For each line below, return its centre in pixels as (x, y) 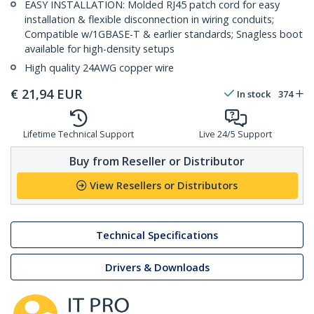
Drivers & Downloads (157, 267)
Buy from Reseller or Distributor (157, 161)
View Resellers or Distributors (164, 186)
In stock (254, 94)
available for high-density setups (100, 49)
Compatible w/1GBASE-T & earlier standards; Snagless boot (164, 34)
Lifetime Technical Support (78, 135)
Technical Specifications (157, 235)
